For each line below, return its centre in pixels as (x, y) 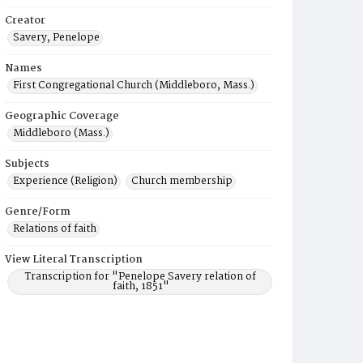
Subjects (27, 164)
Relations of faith (55, 229)
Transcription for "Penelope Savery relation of (141, 277)
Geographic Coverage (62, 116)
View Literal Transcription (74, 260)
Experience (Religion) (65, 181)
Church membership (182, 181)
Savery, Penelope (56, 38)
